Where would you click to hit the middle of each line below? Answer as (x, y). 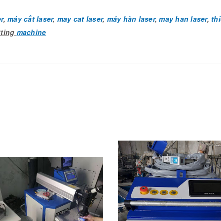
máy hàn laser (131, 18)
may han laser (183, 18)
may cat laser (80, 18)
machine (31, 32)
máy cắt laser (30, 18)
